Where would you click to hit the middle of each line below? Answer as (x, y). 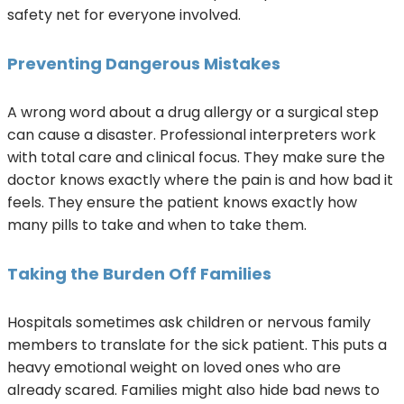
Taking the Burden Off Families (139, 274)
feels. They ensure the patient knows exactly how (182, 203)
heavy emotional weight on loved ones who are (174, 368)
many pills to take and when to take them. (157, 225)
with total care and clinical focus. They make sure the (196, 158)
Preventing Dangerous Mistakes (144, 64)
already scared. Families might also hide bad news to (193, 390)
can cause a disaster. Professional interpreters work (192, 135)
